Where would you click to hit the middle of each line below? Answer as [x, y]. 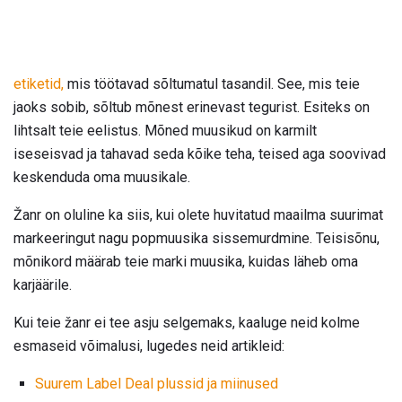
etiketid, [39, 84]
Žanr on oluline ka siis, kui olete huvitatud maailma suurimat [198, 215]
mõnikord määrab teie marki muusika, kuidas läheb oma [186, 262]
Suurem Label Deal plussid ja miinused [157, 384]
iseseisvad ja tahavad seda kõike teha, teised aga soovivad [200, 154]
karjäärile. [43, 285]
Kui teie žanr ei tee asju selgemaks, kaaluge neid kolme [187, 323]
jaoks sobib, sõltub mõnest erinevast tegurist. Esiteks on [192, 108]
